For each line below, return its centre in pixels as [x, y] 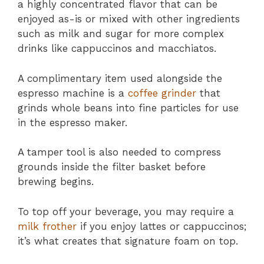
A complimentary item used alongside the [120, 78]
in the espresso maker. [72, 122]
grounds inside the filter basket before [112, 167]
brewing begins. [56, 182]
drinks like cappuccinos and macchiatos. [117, 49]
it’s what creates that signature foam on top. [128, 241]
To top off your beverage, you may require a [126, 211]
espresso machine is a [73, 93]
